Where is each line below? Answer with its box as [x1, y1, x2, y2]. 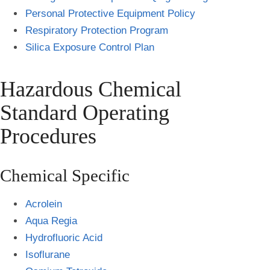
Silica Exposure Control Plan [25, 42, 154, 53]
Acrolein [25, 198, 65, 210]
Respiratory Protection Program [25, 25, 168, 36]
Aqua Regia [25, 215, 80, 227]
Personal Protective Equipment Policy [25, 8, 195, 19]
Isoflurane [25, 249, 70, 261]
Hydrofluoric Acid [25, 232, 105, 244]
